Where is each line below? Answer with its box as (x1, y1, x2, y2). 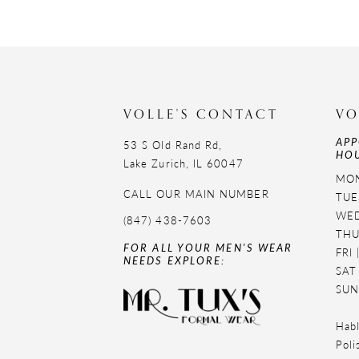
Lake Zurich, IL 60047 (123, 155, 244, 171)
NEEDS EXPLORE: (123, 252, 226, 268)
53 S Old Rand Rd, (123, 137, 223, 153)
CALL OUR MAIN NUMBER (123, 186, 269, 202)
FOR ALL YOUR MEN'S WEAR (123, 240, 293, 256)
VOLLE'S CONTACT (123, 104, 280, 126)
